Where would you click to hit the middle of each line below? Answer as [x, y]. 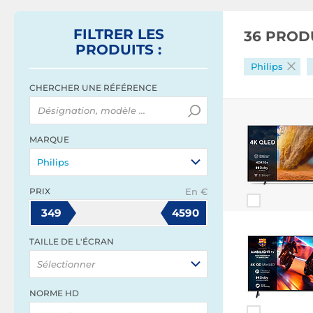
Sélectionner [66, 264]
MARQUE [49, 139]
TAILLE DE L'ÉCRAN [72, 241]
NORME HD [54, 293]
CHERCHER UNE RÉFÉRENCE [93, 88]
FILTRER [105, 34]
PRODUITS [115, 50]
